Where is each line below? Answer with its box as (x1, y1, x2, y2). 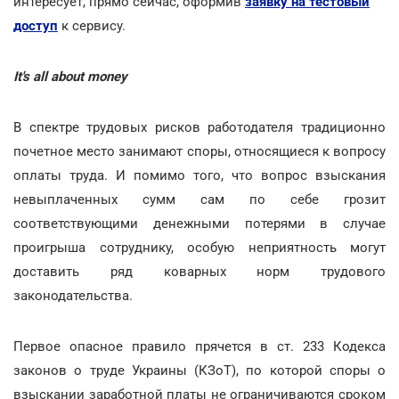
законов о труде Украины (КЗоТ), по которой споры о (13, 362, 386, 379)
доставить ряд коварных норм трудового (13, 264, 386, 280)
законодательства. (13, 288, 133, 304)
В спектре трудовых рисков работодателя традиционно (13, 119, 386, 135)
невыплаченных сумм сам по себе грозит (13, 191, 386, 208)
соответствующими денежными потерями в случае (13, 216, 386, 232)
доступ (13, 18, 58, 34)
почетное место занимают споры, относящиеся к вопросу (13, 143, 386, 159)
